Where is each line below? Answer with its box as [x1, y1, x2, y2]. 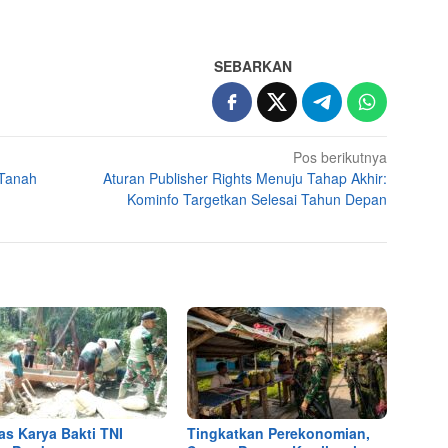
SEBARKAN [214, 55, 293, 76]
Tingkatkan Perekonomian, [187, 422, 371, 443]
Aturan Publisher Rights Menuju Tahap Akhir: [103, 167, 388, 188]
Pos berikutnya [293, 146, 388, 167]
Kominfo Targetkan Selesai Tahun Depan [127, 188, 388, 209]
